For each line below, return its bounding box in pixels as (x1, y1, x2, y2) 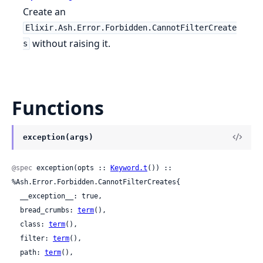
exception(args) (23, 132, 93, 141)
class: (20, 220, 49, 228)
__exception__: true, (12, 191, 20, 200)
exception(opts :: (32, 163, 110, 172)
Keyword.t (110, 163, 147, 172)
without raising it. (29, 36, 110, 50)
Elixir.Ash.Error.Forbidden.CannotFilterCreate (25, 23, 237, 33)
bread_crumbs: (20, 205, 77, 214)
